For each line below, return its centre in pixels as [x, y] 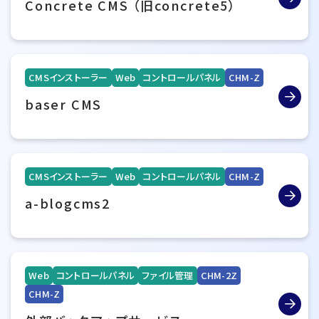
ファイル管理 [168, 275]
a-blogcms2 [68, 203]
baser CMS [64, 104]
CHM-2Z [219, 275]
